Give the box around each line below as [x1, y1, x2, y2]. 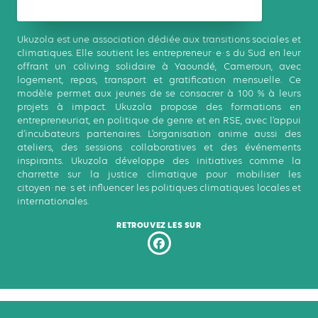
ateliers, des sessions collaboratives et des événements [17, 142, 301, 153]
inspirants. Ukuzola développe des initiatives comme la [17, 155, 301, 166]
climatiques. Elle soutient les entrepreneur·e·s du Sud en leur [17, 48, 301, 58]
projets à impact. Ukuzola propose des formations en [17, 102, 301, 112]
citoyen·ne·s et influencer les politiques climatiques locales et [17, 182, 301, 193]
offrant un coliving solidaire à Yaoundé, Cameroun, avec [17, 61, 301, 72]
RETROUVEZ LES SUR [116, 221, 202, 231]
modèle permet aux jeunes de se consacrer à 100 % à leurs [17, 88, 301, 99]
